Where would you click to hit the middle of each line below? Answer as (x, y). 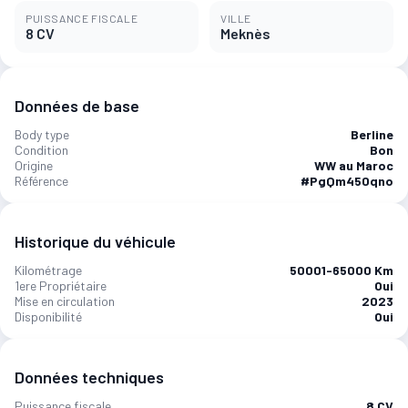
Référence (41, 181)
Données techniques (89, 377)
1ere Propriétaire (61, 285)
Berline (372, 134)
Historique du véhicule (95, 241)
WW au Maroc (354, 165)
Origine (34, 165)
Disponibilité (48, 316)
